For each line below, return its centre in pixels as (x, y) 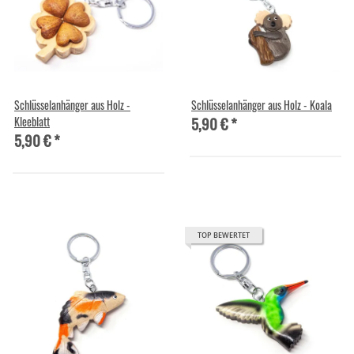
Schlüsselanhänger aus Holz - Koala (262, 104)
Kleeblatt (32, 121)
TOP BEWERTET (224, 235)
